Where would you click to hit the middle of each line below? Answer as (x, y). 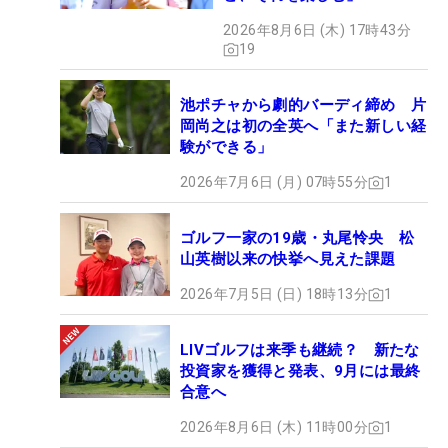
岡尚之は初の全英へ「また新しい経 (303, 126)
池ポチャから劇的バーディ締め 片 (303, 105)
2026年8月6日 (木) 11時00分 (274, 427)
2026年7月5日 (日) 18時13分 (274, 294)
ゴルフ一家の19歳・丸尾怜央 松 (297, 238)
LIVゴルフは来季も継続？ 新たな (300, 350)
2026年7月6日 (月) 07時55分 (274, 182)
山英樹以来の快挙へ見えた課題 (288, 259)
